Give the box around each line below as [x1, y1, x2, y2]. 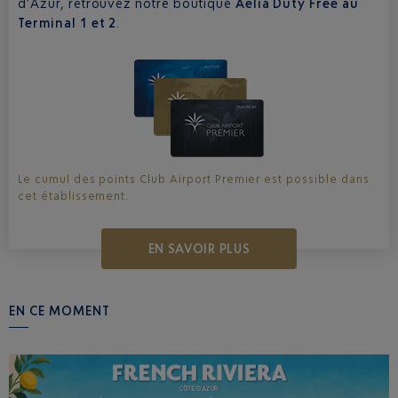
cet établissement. [18, 188, 130, 203]
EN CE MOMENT [9, 302, 110, 318]
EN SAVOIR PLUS [147, 240, 251, 256]
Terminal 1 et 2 [18, 15, 117, 30]
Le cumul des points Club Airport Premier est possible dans [18, 171, 370, 186]
